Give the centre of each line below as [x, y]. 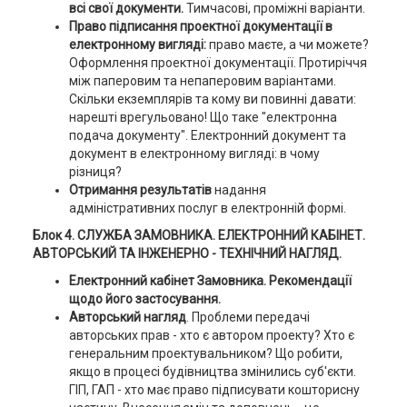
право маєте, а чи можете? [288, 45]
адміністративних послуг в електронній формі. [207, 208]
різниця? [95, 172]
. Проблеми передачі [248, 317]
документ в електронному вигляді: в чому [194, 154]
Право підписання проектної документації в [200, 26]
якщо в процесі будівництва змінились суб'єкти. [212, 372]
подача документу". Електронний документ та [207, 135]
